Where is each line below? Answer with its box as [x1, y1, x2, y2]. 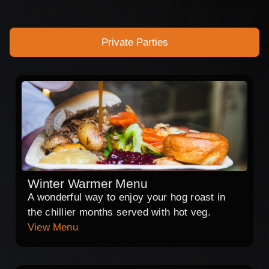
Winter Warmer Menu [28, 177, 148, 191]
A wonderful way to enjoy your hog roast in [28, 192, 226, 204]
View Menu [28, 222, 78, 234]
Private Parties [101, 37, 168, 49]
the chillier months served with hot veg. [28, 207, 211, 219]
